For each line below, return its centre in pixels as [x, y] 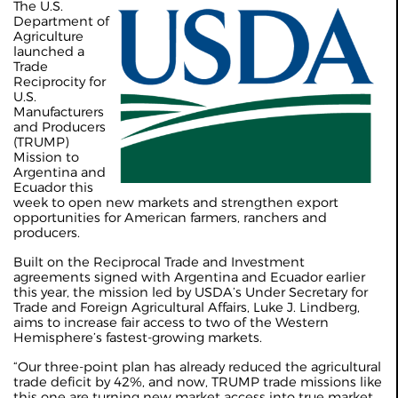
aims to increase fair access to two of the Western [171, 323]
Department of [61, 22]
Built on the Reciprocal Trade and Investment [159, 263]
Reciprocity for [60, 82]
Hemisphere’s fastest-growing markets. [138, 338]
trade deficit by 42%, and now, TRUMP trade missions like [198, 382]
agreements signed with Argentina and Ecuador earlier [189, 278]
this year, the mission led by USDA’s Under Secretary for [191, 293]
